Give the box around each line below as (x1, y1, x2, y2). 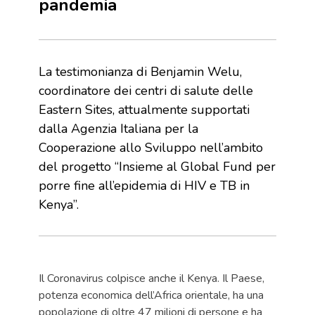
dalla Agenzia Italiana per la (39, 120, 198, 137)
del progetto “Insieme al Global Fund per (39, 158, 276, 175)
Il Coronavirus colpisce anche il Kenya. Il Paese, (39, 271, 264, 286)
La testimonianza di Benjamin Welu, (39, 63, 242, 80)
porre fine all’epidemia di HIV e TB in (39, 177, 250, 194)
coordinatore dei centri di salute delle (39, 82, 253, 99)
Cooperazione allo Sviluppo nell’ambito (39, 139, 263, 156)
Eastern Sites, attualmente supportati (39, 101, 250, 118)
